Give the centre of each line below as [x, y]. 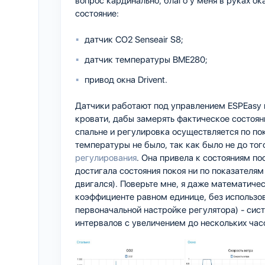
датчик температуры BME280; [146, 59]
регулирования [106, 158]
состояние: [97, 13]
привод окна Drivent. [126, 80]
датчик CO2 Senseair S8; [134, 39]
